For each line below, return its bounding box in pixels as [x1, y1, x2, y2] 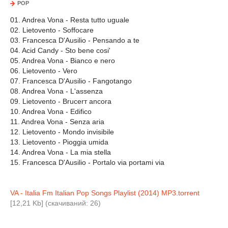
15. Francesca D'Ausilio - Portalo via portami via [10, 158, 164, 166]
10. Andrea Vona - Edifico [10, 107, 92, 116]
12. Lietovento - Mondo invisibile [10, 128, 114, 136]
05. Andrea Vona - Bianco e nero [10, 56, 115, 65]
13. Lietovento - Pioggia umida [10, 138, 108, 146]
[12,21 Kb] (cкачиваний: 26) [10, 199, 101, 207]
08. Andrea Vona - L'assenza [10, 87, 103, 95]
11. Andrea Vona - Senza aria [10, 118, 104, 126]
